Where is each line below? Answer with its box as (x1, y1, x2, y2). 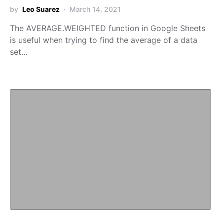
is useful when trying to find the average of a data (10, 35, 197, 45)
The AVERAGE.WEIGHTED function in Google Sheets (10, 23, 205, 33)
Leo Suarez (22, 4, 60, 13)
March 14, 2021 (70, 4, 121, 13)
